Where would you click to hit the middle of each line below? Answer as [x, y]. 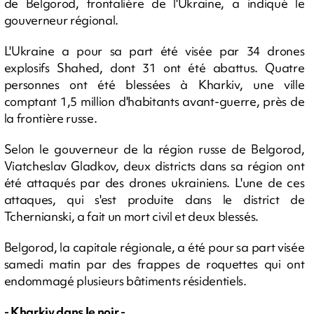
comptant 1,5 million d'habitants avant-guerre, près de [154, 101]
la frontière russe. [50, 118]
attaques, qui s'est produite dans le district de [154, 199]
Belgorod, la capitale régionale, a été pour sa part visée [154, 247]
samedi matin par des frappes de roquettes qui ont [154, 264]
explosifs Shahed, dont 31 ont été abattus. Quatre [154, 68]
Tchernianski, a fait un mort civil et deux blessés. [131, 216]
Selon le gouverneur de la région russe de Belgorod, [154, 149]
